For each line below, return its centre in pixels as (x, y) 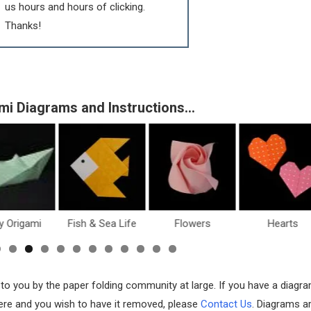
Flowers (192, 223)
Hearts (282, 223)
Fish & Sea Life (102, 223)
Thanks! (23, 25)
